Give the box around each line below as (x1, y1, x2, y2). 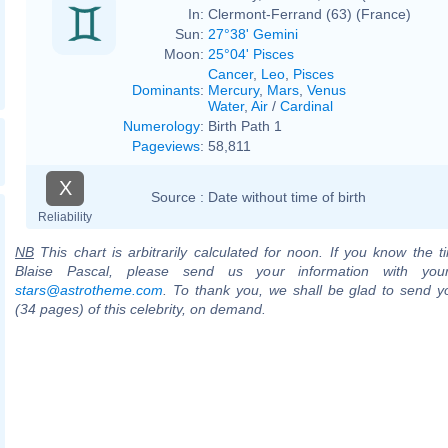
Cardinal (280, 97, 333, 114)
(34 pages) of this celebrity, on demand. (15, 300, 266, 317)
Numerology (123, 117, 200, 134)
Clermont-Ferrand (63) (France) (208, 5, 411, 22)
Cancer (208, 65, 253, 82)
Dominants (132, 81, 200, 98)
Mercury (208, 81, 259, 98)
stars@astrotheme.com (15, 281, 163, 298)
